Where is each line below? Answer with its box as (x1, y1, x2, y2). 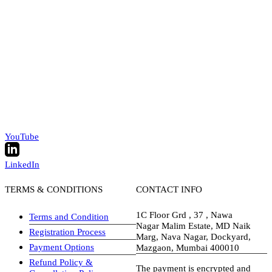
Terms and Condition (29, 211, 109, 222)
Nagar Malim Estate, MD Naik (136, 220, 251, 231)
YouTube (5, 131, 39, 141)
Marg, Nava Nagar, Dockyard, (136, 231, 251, 242)
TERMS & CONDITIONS (5, 183, 103, 194)
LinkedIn (5, 158, 39, 169)
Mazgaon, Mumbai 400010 (136, 242, 239, 253)
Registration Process (29, 226, 106, 237)
